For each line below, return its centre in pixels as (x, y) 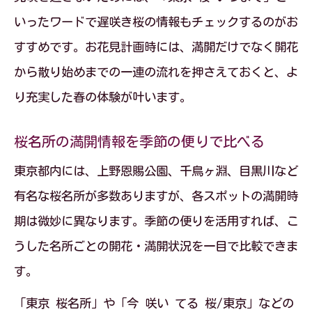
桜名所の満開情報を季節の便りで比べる (139, 141)
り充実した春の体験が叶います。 (103, 97)
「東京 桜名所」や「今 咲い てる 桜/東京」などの (154, 303)
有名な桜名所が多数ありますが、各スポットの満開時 (156, 196)
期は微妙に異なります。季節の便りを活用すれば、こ (156, 221)
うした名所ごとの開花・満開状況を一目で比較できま (156, 246)
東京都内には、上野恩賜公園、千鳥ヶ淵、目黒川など (156, 171)
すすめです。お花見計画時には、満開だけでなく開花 (156, 47)
